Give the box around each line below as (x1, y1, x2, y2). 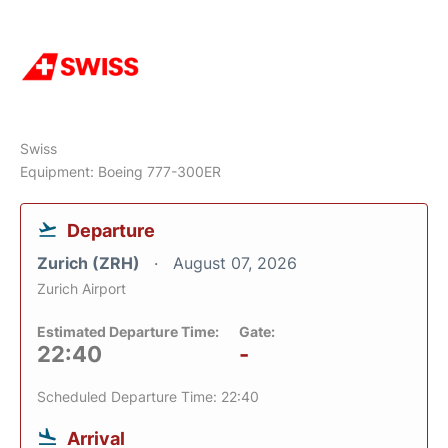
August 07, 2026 (173, 252, 297, 273)
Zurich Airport (37, 279, 126, 297)
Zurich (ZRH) (37, 252, 144, 273)
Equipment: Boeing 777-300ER (20, 162, 221, 180)
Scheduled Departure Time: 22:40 (37, 387, 259, 405)
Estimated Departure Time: (37, 322, 219, 340)
